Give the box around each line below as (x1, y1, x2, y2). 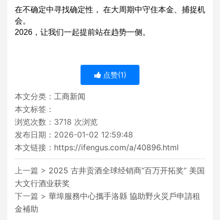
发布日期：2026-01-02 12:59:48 (15, 129, 133, 139)
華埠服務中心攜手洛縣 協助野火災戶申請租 (49, 191, 200, 201)
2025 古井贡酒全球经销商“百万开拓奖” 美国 (49, 165, 205, 175)
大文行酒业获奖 (15, 178, 70, 188)
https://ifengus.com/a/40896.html (54, 142, 179, 152)
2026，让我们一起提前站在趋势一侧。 (15, 27, 150, 36)
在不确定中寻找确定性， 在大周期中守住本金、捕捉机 (15, 5, 205, 14)
